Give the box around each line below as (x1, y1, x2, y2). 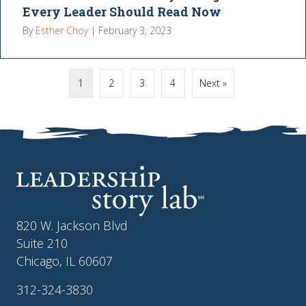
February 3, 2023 (98, 24, 172, 38)
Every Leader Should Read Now (23, 3, 222, 20)
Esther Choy (36, 24, 89, 38)
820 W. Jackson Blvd (16, 217, 128, 234)
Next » (199, 76, 227, 90)
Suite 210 (16, 234, 68, 251)
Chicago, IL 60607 (16, 252, 113, 269)
